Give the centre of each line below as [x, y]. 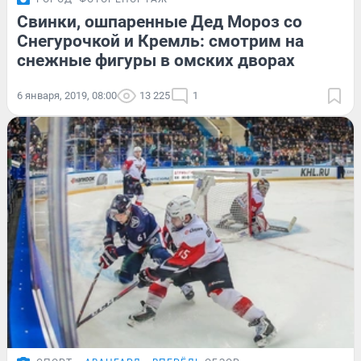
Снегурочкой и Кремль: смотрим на [160, 41]
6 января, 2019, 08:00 [67, 95]
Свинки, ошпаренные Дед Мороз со [160, 21]
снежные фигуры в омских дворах [156, 60]
